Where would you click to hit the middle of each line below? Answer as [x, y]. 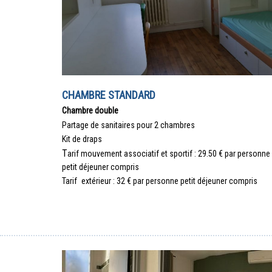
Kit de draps [82, 139]
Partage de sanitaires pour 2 [111, 125]
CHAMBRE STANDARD [109, 95]
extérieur [97, 181]
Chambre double [90, 111]
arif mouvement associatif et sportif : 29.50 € [146, 153]
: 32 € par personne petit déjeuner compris [185, 181]
